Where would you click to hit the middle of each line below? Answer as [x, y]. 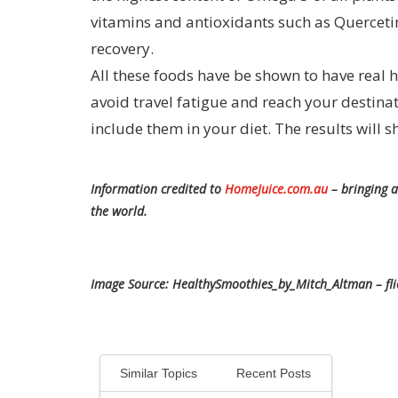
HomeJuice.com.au [276, 188]
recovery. [122, 48]
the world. [119, 211]
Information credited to [158, 188]
